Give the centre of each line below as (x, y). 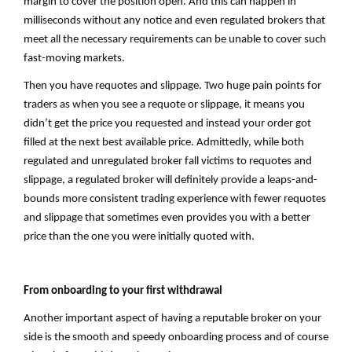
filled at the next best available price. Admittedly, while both (164, 143)
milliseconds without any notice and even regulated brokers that (174, 21)
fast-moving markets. (74, 59)
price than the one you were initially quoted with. (139, 237)
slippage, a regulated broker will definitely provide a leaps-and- (170, 181)
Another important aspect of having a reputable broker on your (172, 319)
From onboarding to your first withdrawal (123, 291)
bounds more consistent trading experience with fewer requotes (175, 200)
